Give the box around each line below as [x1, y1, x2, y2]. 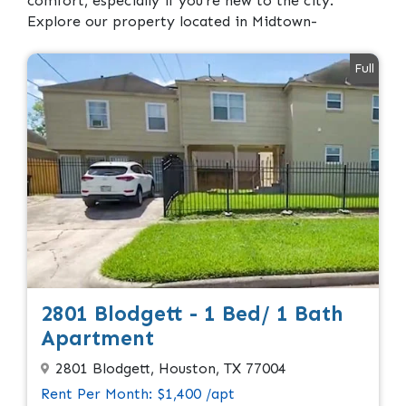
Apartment [41, 324, 154, 351]
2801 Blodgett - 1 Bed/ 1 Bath [41, 300, 343, 326]
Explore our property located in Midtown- [27, 13, 317, 31]
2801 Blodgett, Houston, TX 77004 [55, 359, 286, 377]
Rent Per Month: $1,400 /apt [41, 384, 235, 402]
